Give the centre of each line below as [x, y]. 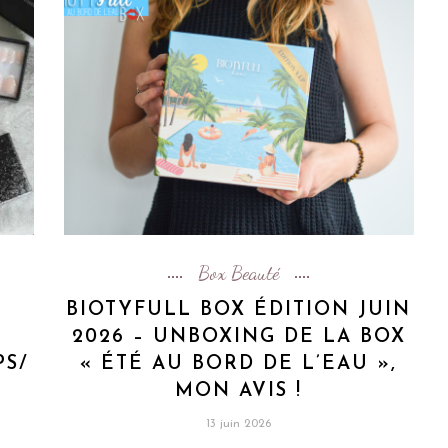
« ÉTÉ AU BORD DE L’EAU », [239, 364]
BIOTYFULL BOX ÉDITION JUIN [239, 310]
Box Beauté [239, 272]
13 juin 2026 [239, 423]
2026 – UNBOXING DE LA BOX [238, 337]
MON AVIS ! [239, 391]
